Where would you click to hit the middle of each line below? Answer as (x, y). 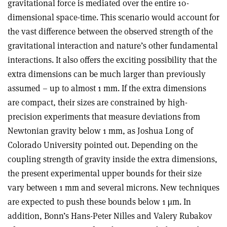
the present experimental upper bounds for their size (105, 174)
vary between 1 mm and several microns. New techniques (113, 188)
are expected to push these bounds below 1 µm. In (99, 202)
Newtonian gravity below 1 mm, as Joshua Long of (100, 131)
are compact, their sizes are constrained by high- (98, 103)
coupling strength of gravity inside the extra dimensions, (112, 159)
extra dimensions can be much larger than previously (107, 74)
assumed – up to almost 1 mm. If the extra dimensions (107, 88)
